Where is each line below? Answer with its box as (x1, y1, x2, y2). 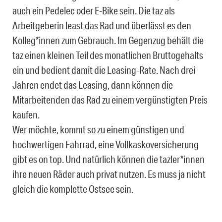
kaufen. (12, 109, 40, 121)
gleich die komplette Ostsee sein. (12, 183, 133, 195)
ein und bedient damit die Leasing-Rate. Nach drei (12, 64, 195, 76)
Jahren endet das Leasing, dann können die (12, 79, 173, 91)
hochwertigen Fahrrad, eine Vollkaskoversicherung (12, 138, 199, 151)
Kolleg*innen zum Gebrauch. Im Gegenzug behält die (12, 34, 204, 47)
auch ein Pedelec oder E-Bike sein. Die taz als (12, 4, 175, 17)
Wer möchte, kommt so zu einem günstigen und (12, 123, 184, 136)
